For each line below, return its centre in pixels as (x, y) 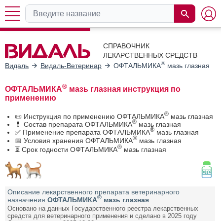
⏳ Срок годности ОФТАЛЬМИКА (66, 149)
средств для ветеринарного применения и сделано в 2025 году (102, 216)
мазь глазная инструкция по (124, 89)
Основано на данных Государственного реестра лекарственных (103, 208)
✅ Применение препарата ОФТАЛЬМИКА (82, 132)
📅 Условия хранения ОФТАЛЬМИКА (74, 140)
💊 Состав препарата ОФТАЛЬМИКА (74, 124)
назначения (27, 200)
